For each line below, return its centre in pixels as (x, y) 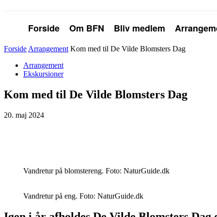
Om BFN (87, 28)
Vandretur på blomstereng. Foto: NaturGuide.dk (96, 170)
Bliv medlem (139, 28)
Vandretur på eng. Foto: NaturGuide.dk (83, 196)
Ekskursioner (43, 74)
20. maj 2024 (24, 115)
